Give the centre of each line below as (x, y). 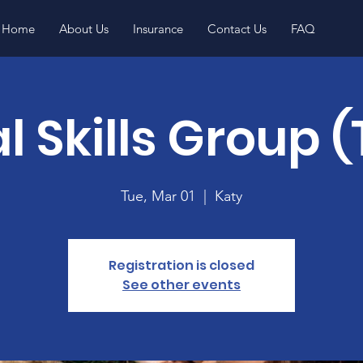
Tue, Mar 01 (158, 196)
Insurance (158, 29)
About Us (84, 29)
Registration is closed (181, 265)
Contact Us (237, 29)
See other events (181, 285)
